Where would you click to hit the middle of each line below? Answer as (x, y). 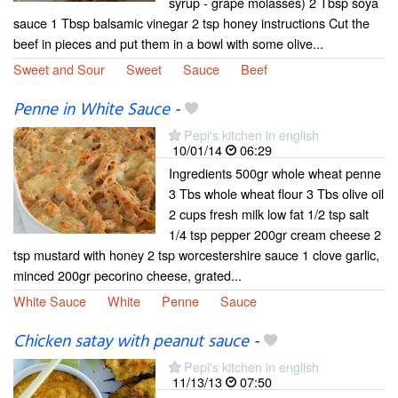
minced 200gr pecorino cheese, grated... (127, 275)
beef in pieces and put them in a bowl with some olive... (168, 43)
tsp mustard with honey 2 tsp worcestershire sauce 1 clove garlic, (196, 254)
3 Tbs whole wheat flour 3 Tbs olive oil (276, 193)
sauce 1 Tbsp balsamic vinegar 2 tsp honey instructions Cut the (191, 22)
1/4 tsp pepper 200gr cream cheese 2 (275, 234)
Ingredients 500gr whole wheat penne (275, 172)
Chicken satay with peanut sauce (131, 342)
